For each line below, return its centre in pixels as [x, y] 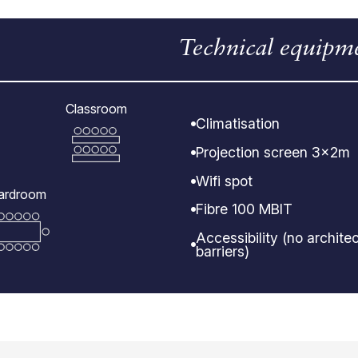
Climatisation [238, 124]
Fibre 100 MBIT [244, 209]
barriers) [223, 251]
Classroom [96, 108]
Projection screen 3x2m [273, 152]
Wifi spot [224, 181]
